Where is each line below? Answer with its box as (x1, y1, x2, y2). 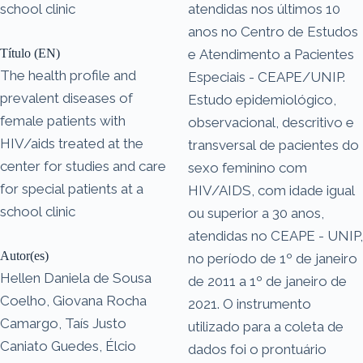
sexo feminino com (188, 159, 307, 176)
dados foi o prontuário (188, 340, 327, 357)
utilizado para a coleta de (188, 318, 344, 335)
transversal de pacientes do (188, 136, 359, 153)
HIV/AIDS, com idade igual (188, 181, 355, 199)
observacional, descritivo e (188, 113, 354, 130)
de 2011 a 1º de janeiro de (188, 272, 347, 289)
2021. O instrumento (188, 295, 311, 312)
